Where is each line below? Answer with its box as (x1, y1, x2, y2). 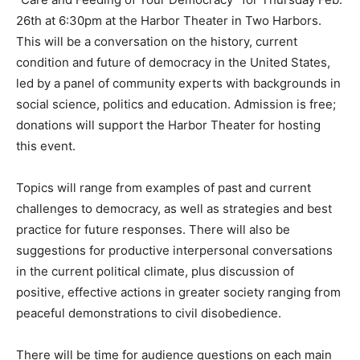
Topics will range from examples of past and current (16, 196, 311, 212)
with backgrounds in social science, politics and (16, 112, 286, 129)
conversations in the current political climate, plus (16, 280, 299, 296)
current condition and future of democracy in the (16, 71, 292, 87)
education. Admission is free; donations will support (16, 133, 311, 149)
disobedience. (16, 342, 96, 358)
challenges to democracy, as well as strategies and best (16, 217, 332, 233)
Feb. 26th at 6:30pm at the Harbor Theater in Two (16, 29, 297, 45)
